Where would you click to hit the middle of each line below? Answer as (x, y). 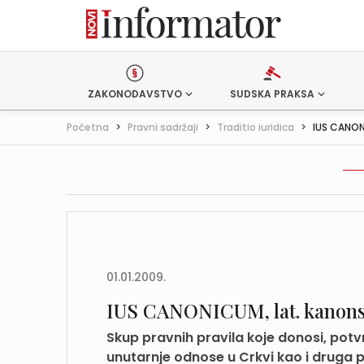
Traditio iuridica (256, 127)
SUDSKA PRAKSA (272, 94)
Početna (88, 127)
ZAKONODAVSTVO (135, 94)
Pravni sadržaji (163, 127)
